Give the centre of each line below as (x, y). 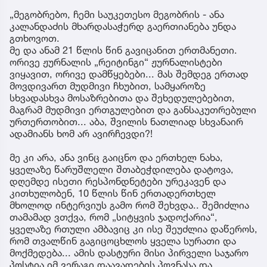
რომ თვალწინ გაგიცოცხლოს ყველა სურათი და (123, 240)
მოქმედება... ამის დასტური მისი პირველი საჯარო (129, 252)
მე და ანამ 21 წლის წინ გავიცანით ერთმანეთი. (123, 50)
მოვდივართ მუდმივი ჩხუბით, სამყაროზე (108, 86)
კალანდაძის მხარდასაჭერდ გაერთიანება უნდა (123, 26)
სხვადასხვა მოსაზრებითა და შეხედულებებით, (122, 97)
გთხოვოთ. (35, 38)
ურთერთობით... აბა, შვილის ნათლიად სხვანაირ (126, 121)
